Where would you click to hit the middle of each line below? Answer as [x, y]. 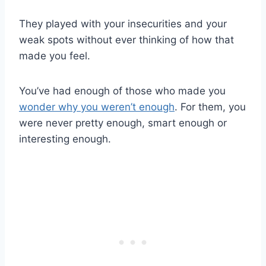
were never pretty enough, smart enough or [123, 123]
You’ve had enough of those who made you [122, 91]
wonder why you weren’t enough [97, 107]
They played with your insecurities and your [123, 23]
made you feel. [55, 56]
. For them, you [210, 107]
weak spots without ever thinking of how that [126, 39]
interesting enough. [65, 139]
